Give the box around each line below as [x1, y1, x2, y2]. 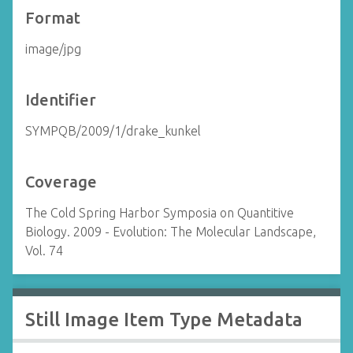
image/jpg [25, 42, 81, 56]
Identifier [25, 91, 96, 109]
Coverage [25, 173, 97, 191]
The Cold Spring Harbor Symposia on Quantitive [25, 206, 294, 220]
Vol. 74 [25, 243, 63, 258]
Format [25, 9, 80, 27]
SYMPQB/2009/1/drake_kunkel [25, 124, 201, 138]
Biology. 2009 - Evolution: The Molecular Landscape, [25, 225, 316, 239]
